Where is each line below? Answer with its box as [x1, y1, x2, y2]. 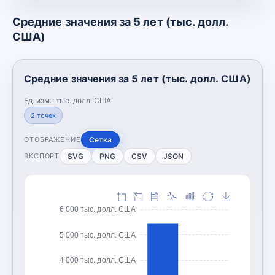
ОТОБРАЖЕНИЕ [24, 135, 81, 144]
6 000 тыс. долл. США [59, 204, 136, 214]
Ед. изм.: [24, 95, 56, 105]
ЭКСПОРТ [24, 152, 60, 160]
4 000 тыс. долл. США [59, 255, 136, 265]
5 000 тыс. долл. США [59, 230, 136, 239]
